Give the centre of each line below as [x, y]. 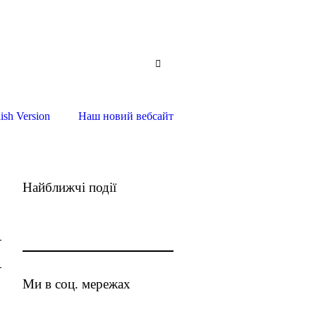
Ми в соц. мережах [76, 284]
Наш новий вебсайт [126, 116]
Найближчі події [69, 187]
